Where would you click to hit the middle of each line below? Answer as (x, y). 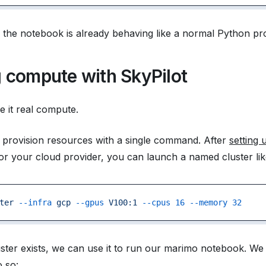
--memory (206, 202)
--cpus (154, 202)
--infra (33, 202)
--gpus (87, 202)
